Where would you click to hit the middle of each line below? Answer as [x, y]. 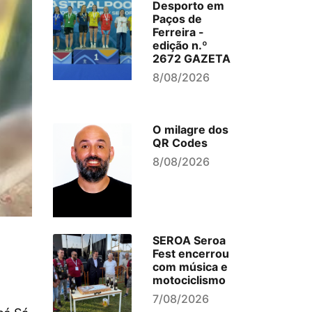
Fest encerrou [190, 253]
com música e [190, 267]
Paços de [177, 19]
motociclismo [189, 280]
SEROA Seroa [189, 240]
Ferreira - [178, 32]
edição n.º [180, 45]
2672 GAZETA [191, 58]
